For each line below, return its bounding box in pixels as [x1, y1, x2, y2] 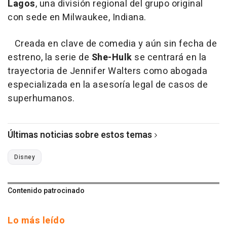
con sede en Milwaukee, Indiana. [8, 11, 146, 25]
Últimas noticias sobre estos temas [8, 128, 152, 142]
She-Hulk [91, 51, 132, 65]
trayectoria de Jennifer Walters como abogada [8, 64, 207, 79]
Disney [14, 153, 35, 162]
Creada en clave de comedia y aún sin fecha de [8, 37, 217, 51]
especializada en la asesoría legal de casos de [8, 78, 208, 92]
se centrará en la [132, 51, 207, 65]
